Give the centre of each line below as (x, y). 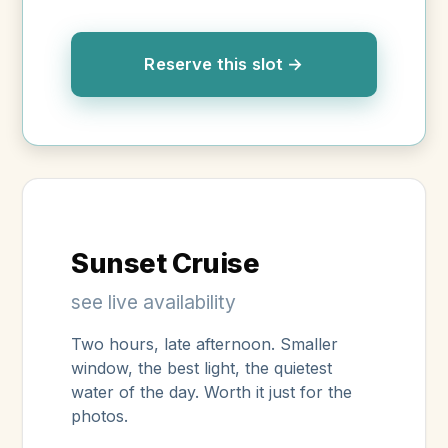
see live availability (154, 302)
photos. (100, 416)
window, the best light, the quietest (202, 368)
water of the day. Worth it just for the (212, 392)
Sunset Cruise (165, 264)
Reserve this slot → (224, 64)
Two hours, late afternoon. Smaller (205, 344)
